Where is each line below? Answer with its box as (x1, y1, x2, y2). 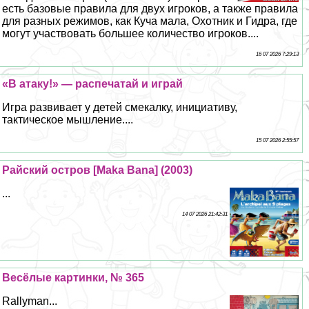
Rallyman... (2, 295, 58, 307)
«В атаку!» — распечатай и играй (2, 77, 183, 90)
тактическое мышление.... (2, 113, 134, 126)
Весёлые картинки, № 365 (2, 271, 145, 283)
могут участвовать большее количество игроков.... (2, 27, 259, 39)
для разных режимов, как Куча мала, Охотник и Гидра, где (2, 14, 298, 27)
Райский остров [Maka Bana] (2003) (2, 163, 193, 176)
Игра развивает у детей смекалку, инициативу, (2, 101, 238, 113)
